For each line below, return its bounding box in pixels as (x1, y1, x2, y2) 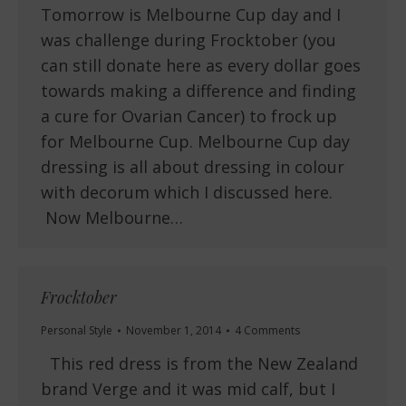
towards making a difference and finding (41, 80, 356, 102)
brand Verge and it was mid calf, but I (41, 378, 335, 401)
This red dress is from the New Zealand (41, 353, 358, 375)
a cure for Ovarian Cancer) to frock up (41, 105, 337, 128)
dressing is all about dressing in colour (41, 156, 344, 179)
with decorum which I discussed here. (41, 181, 333, 204)
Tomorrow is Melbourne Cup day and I (41, 4, 341, 26)
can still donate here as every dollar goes (41, 54, 361, 77)
